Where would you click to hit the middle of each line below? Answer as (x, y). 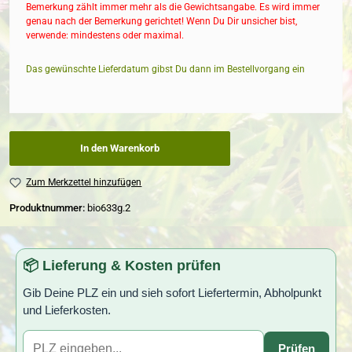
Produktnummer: (48, 208)
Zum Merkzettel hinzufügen (84, 183)
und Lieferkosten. (67, 310)
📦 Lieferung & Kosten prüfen (122, 266)
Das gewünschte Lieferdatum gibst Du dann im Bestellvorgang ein (165, 70)
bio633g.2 (109, 208)
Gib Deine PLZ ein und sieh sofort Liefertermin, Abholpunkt (172, 293)
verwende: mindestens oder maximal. (105, 35)
